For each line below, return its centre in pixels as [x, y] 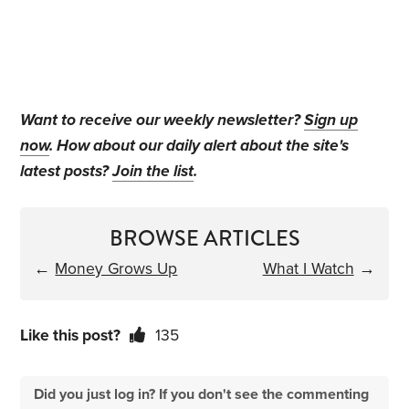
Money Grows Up [116, 269]
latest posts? [67, 172]
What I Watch [308, 269]
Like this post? [71, 336]
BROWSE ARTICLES [204, 239]
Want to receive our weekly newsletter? [163, 121]
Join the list [153, 172]
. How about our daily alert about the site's [199, 146]
